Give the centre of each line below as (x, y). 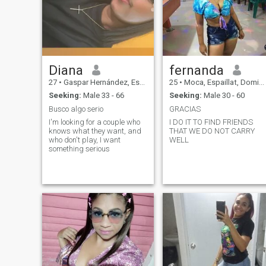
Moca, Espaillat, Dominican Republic (220, 82)
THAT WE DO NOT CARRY (212, 131)
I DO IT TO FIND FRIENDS (211, 122)
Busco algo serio (76, 109)
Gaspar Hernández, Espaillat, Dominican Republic (100, 82)
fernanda (196, 70)
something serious (79, 149)
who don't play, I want (84, 140)
